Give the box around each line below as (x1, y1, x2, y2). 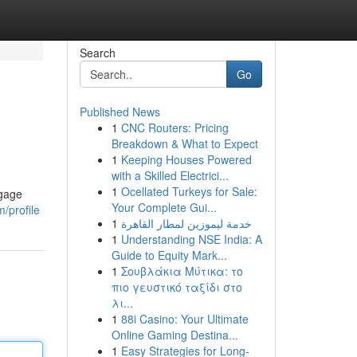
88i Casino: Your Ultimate (120, 311, 249, 327)
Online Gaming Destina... (111, 327, 238, 343)
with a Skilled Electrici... (111, 167, 229, 183)
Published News (79, 104, 160, 120)
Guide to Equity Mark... (111, 247, 227, 263)
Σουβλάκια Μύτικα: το (120, 263, 243, 279)
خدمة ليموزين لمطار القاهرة (120, 215, 252, 231)
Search (79, 45, 116, 61)
